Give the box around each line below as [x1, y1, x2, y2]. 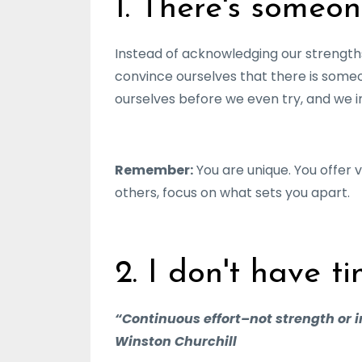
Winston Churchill [115, 331, 237, 351]
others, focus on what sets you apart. [115, 183, 350, 202]
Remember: [115, 160, 193, 179]
